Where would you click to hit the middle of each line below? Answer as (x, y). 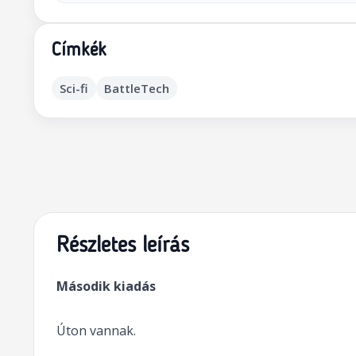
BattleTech (136, 88)
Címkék (79, 51)
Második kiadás (106, 286)
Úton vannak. (96, 330)
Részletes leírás (122, 246)
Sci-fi (74, 88)
